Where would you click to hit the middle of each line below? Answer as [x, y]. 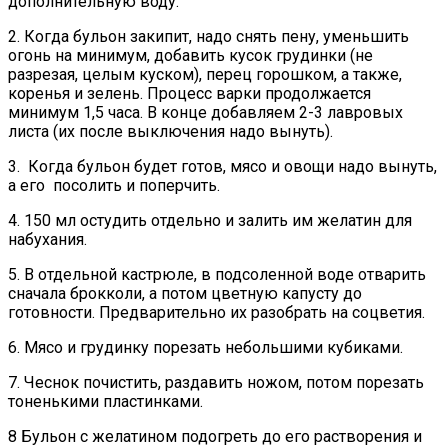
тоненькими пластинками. [105, 401]
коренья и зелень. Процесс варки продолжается [189, 93]
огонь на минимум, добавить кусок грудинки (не [190, 55]
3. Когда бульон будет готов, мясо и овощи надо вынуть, [222, 166]
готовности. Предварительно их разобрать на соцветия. [216, 312]
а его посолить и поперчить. [114, 185]
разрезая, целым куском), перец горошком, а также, [205, 74]
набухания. [47, 239]
